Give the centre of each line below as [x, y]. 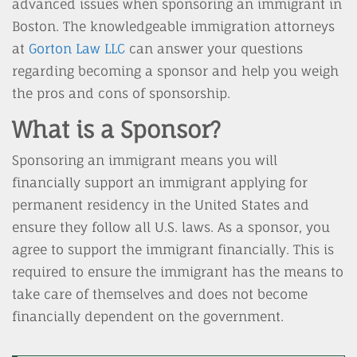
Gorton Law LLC [77, 49]
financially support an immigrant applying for [160, 182]
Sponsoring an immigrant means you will [145, 160]
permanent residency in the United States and [161, 205]
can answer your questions [214, 49]
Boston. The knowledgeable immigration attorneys [173, 26]
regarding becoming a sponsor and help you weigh [175, 71]
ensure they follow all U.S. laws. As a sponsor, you [171, 227]
